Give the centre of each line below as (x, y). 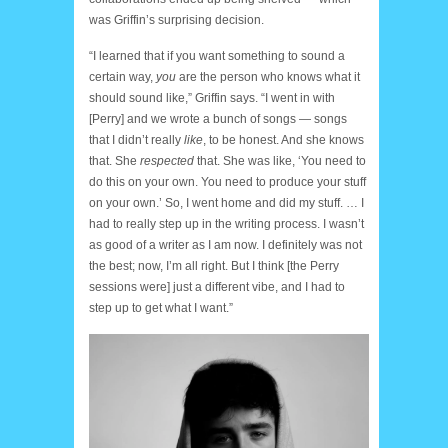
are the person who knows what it (268, 77)
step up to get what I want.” (161, 308)
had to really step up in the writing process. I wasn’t (226, 224)
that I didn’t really (136, 140)
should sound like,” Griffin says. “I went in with (212, 98)
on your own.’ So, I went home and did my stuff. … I (226, 203)
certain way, (122, 77)
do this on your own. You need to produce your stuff (227, 182)
